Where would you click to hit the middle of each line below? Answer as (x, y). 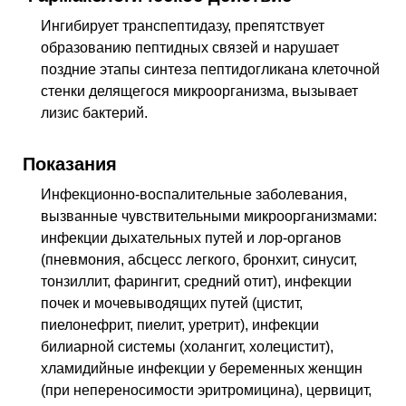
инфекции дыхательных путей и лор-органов (191, 238)
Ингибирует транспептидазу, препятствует (183, 26)
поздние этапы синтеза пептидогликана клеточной (210, 70)
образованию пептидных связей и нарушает (190, 48)
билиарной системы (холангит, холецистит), (187, 347)
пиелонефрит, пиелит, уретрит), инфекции (180, 325)
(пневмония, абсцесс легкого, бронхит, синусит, (199, 260)
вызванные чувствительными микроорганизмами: (209, 217)
